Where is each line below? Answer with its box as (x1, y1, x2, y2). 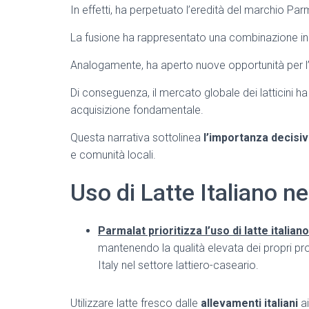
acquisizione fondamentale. (70, 103, 203, 117)
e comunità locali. (70, 148, 156, 161)
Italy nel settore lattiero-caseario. (98, 259, 259, 272)
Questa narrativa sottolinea (70, 131, 203, 144)
